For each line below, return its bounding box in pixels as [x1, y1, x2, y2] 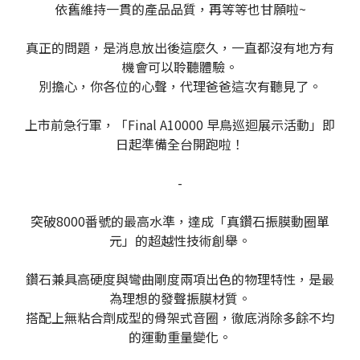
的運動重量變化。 [129, 327, 231, 347]
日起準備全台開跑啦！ [116, 134, 244, 154]
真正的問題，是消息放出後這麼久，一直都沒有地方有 [26, 38, 334, 58]
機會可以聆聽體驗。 [122, 57, 238, 77]
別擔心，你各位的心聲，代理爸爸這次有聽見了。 [39, 76, 321, 96]
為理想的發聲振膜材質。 [109, 288, 251, 309]
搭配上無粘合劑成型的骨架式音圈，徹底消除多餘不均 [26, 308, 334, 328]
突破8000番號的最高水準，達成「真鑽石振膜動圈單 [31, 211, 329, 231]
